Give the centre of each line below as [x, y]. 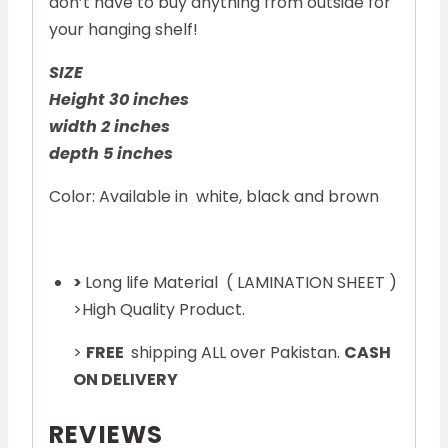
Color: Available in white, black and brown [214, 197]
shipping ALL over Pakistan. [235, 353]
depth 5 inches [111, 154]
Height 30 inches [121, 100]
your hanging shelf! [123, 30]
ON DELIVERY [127, 380]
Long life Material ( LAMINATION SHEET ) [241, 283]
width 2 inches [111, 127]
